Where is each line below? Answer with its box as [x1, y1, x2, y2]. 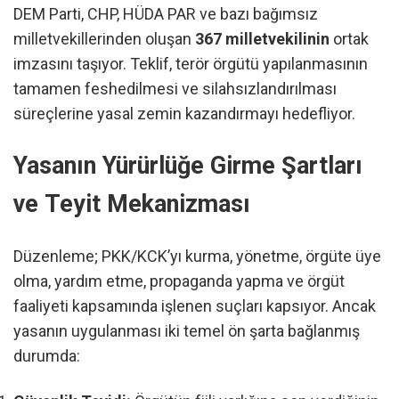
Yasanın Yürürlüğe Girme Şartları [13, 151, 362, 181]
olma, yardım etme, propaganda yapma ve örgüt [13, 271, 345, 290]
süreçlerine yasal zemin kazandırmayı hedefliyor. [13, 104, 355, 124]
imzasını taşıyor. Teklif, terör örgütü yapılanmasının [13, 54, 368, 74]
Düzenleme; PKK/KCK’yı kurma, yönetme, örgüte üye [13, 246, 381, 265]
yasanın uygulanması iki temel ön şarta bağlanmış [13, 321, 360, 340]
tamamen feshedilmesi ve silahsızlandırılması [13, 79, 337, 99]
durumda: [13, 346, 80, 365]
